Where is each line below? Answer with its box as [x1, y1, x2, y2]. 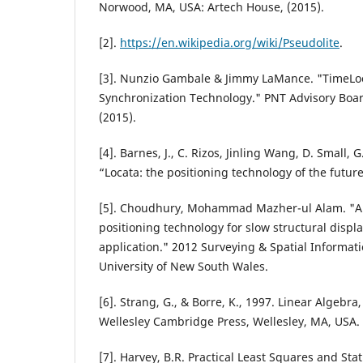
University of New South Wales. [99, 258, 268, 275]
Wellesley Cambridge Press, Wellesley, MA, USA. [99, 314, 360, 330]
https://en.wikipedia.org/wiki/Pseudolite [120, 35, 340, 51]
